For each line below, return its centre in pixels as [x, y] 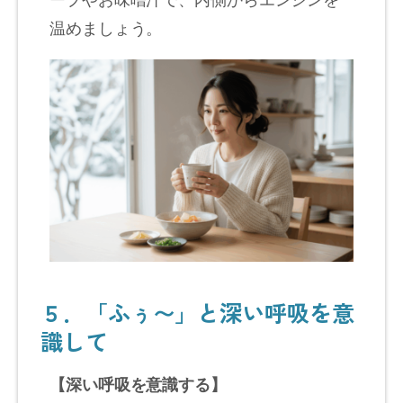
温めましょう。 [106, 27]
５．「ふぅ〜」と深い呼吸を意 [197, 313]
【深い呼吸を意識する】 [138, 385]
